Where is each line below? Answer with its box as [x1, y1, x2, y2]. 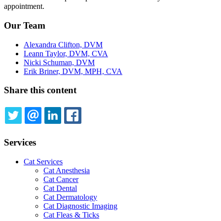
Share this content [4, 85, 76, 96]
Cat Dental [43, 184, 77, 192]
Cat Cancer [43, 175, 78, 184]
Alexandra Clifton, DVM [24, 40, 103, 49]
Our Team [4, 20, 45, 31]
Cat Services [24, 157, 63, 166]
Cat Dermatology [43, 192, 97, 201]
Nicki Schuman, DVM [24, 58, 95, 67]
